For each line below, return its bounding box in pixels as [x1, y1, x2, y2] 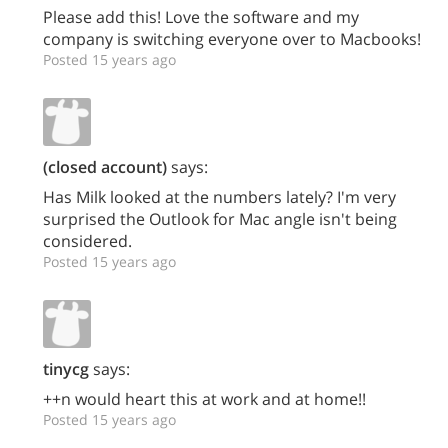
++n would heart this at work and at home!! [43, 388, 366, 410]
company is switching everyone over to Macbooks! [43, 28, 421, 50]
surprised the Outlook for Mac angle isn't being [43, 208, 397, 230]
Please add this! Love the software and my [43, 6, 359, 28]
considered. [43, 230, 132, 252]
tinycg [43, 358, 89, 380]
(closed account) [43, 156, 167, 178]
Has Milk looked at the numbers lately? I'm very [43, 186, 396, 208]
